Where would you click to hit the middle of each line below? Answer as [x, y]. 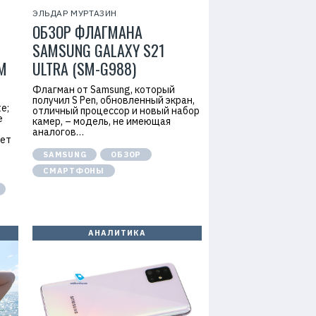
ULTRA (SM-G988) [84, 68]
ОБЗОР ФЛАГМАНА [87, 32]
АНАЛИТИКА [117, 233]
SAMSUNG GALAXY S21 [99, 50]
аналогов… [58, 132]
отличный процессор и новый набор [116, 111]
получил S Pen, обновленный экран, [114, 100]
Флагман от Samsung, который [104, 90]
